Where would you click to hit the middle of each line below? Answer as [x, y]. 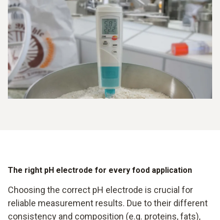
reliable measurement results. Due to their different [108, 203]
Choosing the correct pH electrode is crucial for [100, 190]
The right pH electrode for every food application [100, 170]
